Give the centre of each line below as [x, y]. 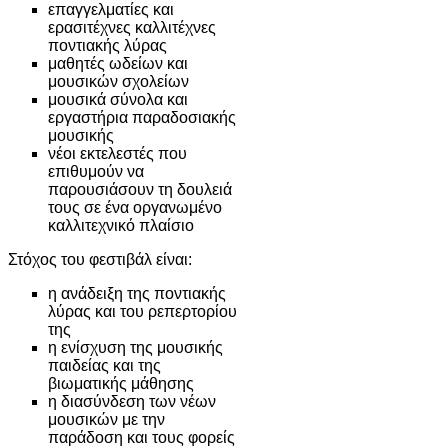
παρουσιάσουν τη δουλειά [140, 189]
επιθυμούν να [96, 171]
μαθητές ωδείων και [118, 63]
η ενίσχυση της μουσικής [135, 347]
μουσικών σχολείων [118, 81]
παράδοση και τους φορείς [141, 437]
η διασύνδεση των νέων [132, 401]
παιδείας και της [104, 365]
